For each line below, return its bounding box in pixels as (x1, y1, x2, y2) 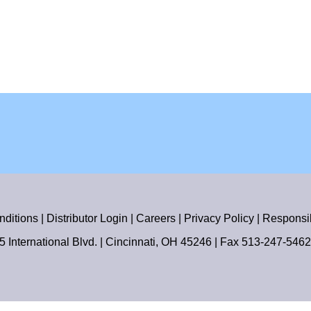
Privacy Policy (184, 212, 254, 224)
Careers (136, 212, 176, 224)
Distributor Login (47, 212, 128, 224)
